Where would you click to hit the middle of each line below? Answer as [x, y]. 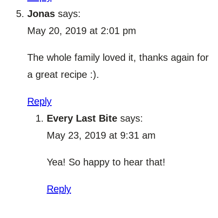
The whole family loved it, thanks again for [118, 58]
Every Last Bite [82, 118]
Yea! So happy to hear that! [106, 162]
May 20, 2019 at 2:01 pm [82, 31]
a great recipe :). [63, 75]
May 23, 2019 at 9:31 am [101, 136]
